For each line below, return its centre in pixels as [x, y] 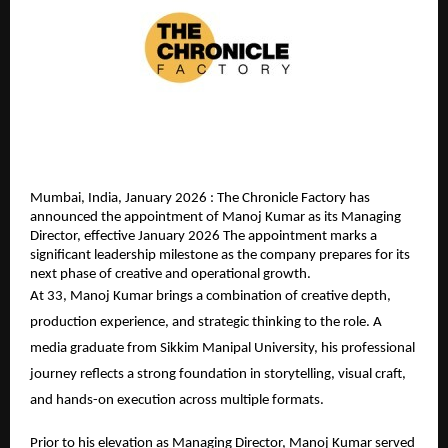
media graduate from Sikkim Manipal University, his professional [222, 348]
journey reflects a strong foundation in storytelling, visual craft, [218, 374]
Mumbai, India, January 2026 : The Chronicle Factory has [200, 198]
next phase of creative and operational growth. [170, 274]
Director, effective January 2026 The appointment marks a [203, 236]
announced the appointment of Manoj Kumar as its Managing [215, 217]
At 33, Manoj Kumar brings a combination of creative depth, [210, 296]
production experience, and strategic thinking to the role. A [206, 322]
